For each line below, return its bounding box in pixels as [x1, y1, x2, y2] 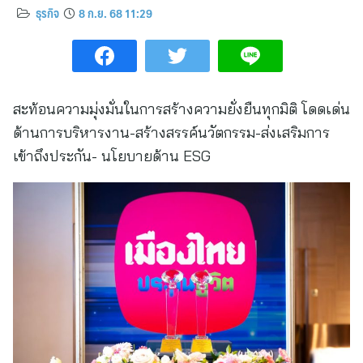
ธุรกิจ [36, 3, 59, 23]
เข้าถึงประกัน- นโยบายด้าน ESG [13, 147, 211, 165]
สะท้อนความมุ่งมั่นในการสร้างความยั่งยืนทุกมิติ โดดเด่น [13, 100, 350, 118]
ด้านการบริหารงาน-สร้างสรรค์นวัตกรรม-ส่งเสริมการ [13, 123, 330, 142]
